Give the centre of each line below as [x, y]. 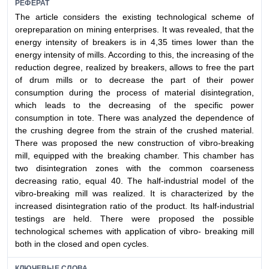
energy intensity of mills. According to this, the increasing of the [134, 55]
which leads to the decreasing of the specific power [134, 105]
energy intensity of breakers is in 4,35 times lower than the [134, 42]
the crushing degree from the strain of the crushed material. [134, 131]
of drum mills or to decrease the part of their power [134, 80]
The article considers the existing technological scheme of [134, 17]
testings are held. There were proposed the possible [134, 219]
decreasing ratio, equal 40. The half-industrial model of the [134, 181]
